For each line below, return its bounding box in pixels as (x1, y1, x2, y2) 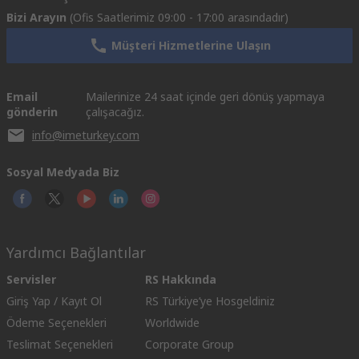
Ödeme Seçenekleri (6, 314, 107, 330)
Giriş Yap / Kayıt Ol (6, 292, 102, 309)
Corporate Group (145, 336, 234, 352)
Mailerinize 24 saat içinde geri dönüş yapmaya (86, 88, 325, 104)
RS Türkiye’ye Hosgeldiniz (145, 292, 275, 309)
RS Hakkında (145, 271, 216, 287)
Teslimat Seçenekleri (6, 336, 113, 352)
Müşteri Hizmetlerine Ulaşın (111, 38, 271, 54)
